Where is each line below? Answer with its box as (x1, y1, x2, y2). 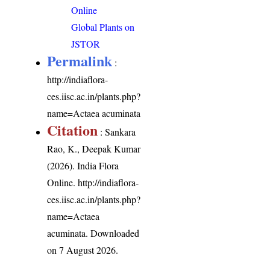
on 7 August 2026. (47, 243, 119, 257)
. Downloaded (86, 227, 140, 240)
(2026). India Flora (47, 159, 119, 172)
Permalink (47, 50, 113, 72)
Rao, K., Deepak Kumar (47, 142, 141, 155)
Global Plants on (71, 20, 135, 34)
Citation (47, 119, 98, 141)
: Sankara (98, 125, 136, 139)
